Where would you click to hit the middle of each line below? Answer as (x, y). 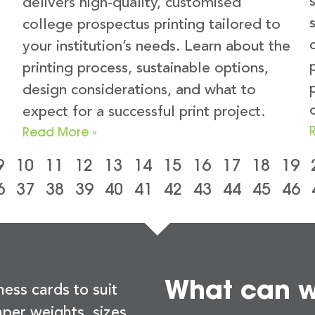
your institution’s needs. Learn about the (156, 46)
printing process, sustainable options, (146, 68)
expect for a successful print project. (144, 112)
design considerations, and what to (139, 90)
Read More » (60, 131)
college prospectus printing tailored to (152, 25)
